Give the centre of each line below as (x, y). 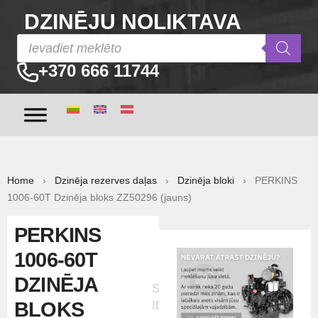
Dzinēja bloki (206, 180)
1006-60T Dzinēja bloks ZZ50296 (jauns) (99, 197)
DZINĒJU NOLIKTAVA (133, 22)
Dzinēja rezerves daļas (106, 180)
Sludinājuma (184, 289)
